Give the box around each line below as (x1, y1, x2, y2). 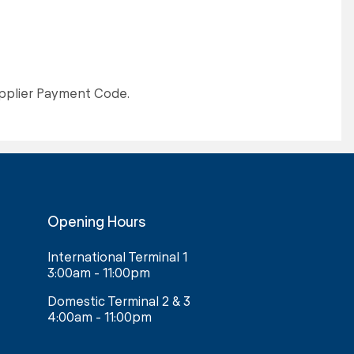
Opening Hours (47, 213, 145, 230)
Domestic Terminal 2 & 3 (47, 293, 190, 308)
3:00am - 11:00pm (47, 265, 150, 280)
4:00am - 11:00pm (47, 309, 152, 324)
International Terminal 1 (47, 249, 187, 264)
